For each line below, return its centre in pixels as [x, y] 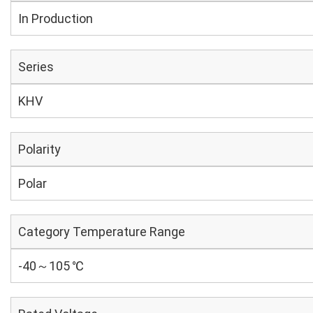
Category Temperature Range [102, 232]
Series [36, 67]
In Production [56, 19]
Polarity [39, 149]
